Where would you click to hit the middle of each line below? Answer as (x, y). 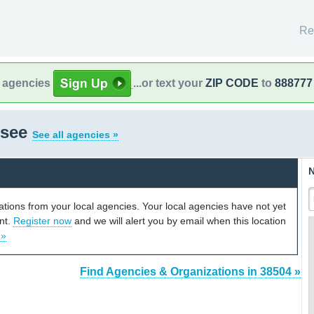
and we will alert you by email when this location (179, 220)
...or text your (169, 83)
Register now (42, 220)
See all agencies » (75, 135)
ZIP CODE (232, 83)
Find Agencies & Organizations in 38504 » (190, 272)
